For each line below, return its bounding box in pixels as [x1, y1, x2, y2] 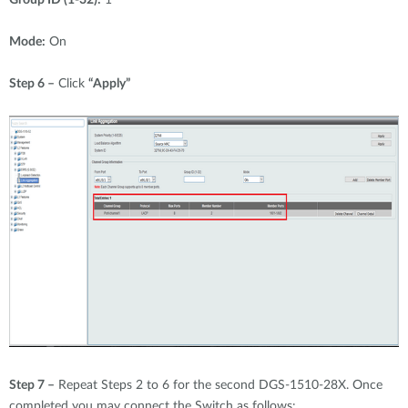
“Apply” [88, 76, 130, 90]
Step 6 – [9, 76, 55, 90]
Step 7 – [9, 378, 55, 392]
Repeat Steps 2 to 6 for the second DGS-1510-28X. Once [55, 378, 382, 392]
